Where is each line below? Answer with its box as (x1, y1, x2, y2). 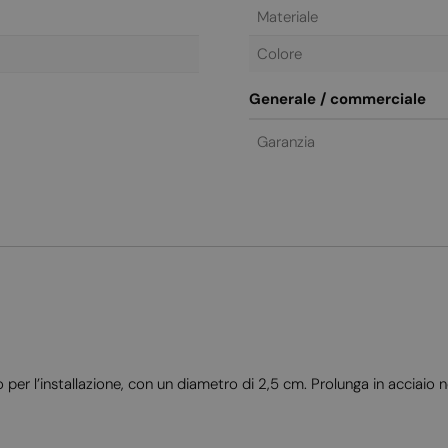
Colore (257, 43, 302, 64)
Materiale (257, 6, 318, 27)
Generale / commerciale (249, 88, 426, 109)
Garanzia (257, 131, 315, 152)
